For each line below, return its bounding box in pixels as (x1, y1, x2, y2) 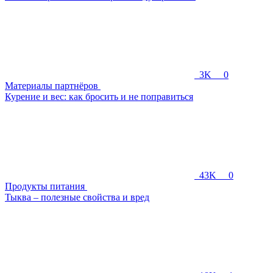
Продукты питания (5, 180, 87, 191)
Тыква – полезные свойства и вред (5, 191, 149, 202)
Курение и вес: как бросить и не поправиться (5, 91, 193, 102)
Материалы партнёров (5, 80, 101, 91)
